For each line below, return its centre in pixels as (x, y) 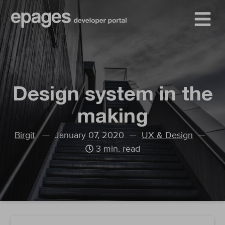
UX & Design (167, 136)
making (113, 118)
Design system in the (113, 96)
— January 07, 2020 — (88, 136)
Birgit (25, 136)
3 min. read (117, 149)
